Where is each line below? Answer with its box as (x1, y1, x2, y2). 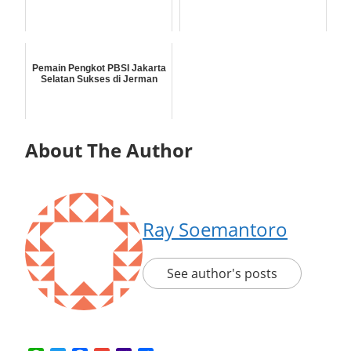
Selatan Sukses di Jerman (40, 74, 157, 85)
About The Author (25, 137, 193, 163)
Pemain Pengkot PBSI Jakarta (31, 63, 166, 74)
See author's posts (167, 265, 277, 282)
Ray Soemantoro (143, 216, 288, 242)
